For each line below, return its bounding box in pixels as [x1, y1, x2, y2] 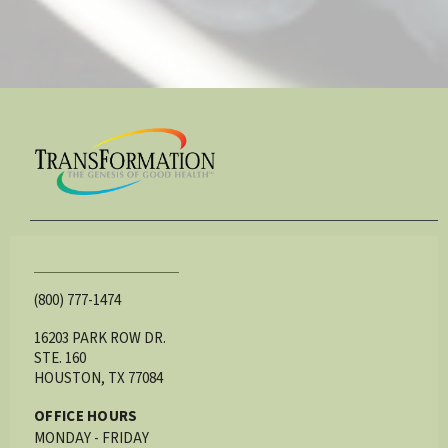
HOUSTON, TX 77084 [34, 367, 163, 389]
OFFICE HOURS [34, 405, 138, 427]
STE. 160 [34, 347, 86, 369]
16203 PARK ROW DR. [34, 327, 166, 349]
